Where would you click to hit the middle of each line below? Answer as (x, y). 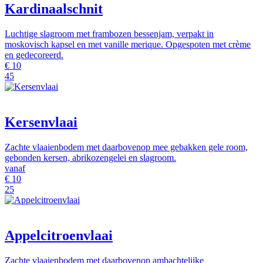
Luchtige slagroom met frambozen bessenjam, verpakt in (109, 34)
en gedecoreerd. (34, 55)
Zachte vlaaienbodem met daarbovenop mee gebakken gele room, (126, 147)
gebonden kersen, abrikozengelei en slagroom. (90, 157)
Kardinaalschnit (54, 9)
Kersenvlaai (41, 122)
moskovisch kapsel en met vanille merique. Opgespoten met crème (128, 45)
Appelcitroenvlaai (59, 235)
